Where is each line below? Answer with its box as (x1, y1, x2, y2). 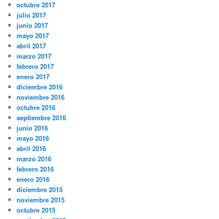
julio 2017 (17, 10, 46, 20)
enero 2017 (17, 72, 50, 82)
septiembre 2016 (17, 113, 66, 123)
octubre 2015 (17, 205, 56, 215)
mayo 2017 (17, 31, 49, 41)
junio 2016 (17, 123, 48, 133)
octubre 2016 (17, 103, 56, 112)
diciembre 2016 (17, 82, 63, 92)
